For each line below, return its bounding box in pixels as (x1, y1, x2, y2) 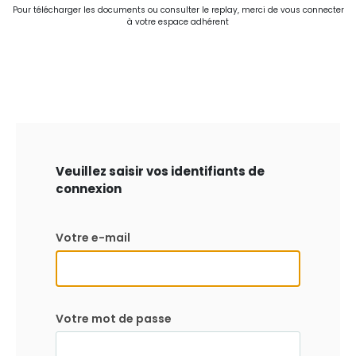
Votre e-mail (56, 230, 130, 246)
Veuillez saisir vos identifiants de (56, 163, 265, 180)
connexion (56, 180, 122, 197)
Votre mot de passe (56, 311, 172, 327)
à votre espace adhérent (127, 16, 229, 28)
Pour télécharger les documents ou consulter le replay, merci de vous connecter (12, 4, 344, 16)
